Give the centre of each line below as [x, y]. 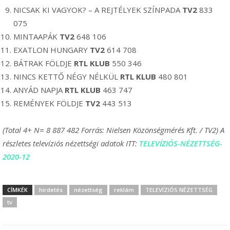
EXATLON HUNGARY [52, 50]
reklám [124, 190]
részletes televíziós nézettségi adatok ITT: [71, 143]
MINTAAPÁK [36, 36]
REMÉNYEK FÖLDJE [49, 103]
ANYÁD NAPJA [39, 90]
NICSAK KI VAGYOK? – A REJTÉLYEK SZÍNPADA [98, 10]
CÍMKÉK [17, 190]
